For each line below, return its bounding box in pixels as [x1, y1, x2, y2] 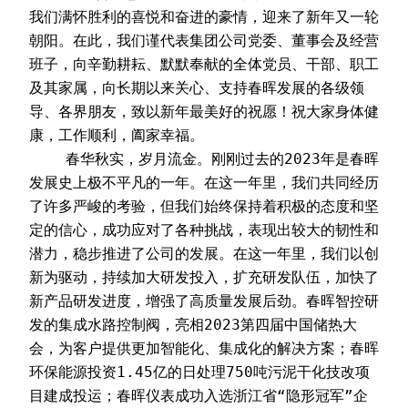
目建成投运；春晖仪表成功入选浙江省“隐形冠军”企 [29, 386, 368, 404]
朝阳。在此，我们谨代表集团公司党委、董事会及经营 [29, 31, 379, 49]
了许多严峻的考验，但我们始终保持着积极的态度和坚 [29, 197, 379, 215]
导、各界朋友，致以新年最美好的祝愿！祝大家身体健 [29, 102, 379, 120]
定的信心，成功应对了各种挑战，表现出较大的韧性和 [29, 220, 379, 239]
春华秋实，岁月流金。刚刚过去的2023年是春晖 [29, 149, 66, 168]
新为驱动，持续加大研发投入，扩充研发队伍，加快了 [29, 268, 379, 286]
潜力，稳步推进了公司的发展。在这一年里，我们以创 [29, 244, 379, 262]
